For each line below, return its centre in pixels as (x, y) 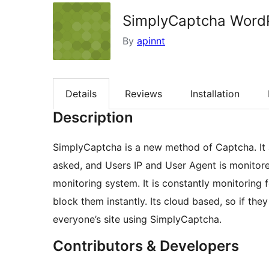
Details (81, 94)
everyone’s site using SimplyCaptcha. (137, 219)
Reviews (144, 94)
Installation (215, 94)
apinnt (151, 41)
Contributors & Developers (146, 246)
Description (93, 118)
